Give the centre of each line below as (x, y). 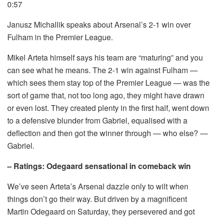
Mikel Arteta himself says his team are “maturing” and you (105, 57)
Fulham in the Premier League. (60, 37)
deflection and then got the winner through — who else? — (108, 133)
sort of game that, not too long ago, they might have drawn (106, 95)
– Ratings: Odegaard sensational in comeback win (99, 166)
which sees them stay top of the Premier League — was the (108, 82)
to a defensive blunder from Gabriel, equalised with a (97, 120)
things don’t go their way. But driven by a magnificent (97, 199)
